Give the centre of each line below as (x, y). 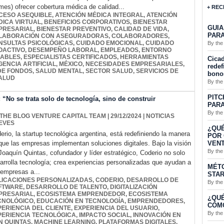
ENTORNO (156, 50)
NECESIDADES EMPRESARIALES (134, 64)
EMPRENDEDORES (155, 201)
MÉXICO (71, 64)
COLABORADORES (140, 36)
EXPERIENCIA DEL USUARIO (116, 208)
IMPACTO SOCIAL (104, 215)
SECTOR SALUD (109, 71)
